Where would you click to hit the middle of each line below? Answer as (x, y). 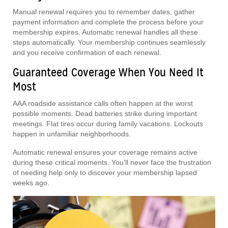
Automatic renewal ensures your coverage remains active (105, 152)
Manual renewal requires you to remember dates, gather (104, 12)
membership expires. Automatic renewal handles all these (105, 32)
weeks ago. (31, 183)
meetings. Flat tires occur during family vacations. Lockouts (108, 124)
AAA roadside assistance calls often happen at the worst (103, 104)
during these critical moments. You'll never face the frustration (112, 163)
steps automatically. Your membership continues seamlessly (109, 42)
